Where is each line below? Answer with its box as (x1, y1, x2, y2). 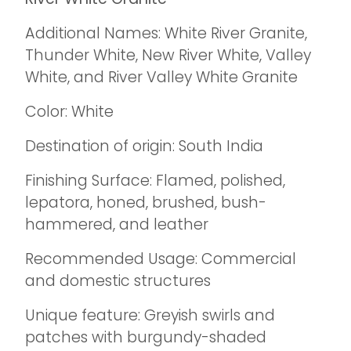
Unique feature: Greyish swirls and (25, 305, 275, 326)
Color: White (25, 101, 114, 122)
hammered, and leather (25, 214, 208, 235)
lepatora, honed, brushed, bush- (25, 192, 266, 213)
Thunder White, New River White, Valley (25, 45, 311, 66)
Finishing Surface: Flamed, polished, (25, 170, 285, 191)
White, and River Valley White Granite (25, 67, 298, 88)
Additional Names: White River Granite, (25, 23, 307, 44)
